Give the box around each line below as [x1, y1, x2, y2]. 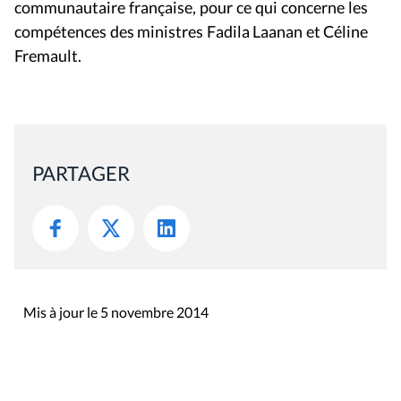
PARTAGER [32, 161, 130, 186]
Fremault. [14, 46, 81, 66]
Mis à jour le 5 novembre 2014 [23, 303, 209, 321]
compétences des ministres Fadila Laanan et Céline [14, 21, 369, 42]
